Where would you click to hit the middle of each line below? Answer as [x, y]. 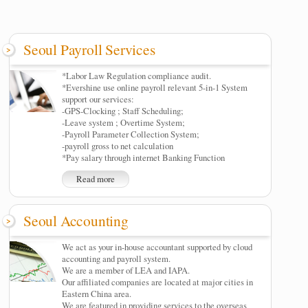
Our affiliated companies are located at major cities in [158, 282]
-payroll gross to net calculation [118, 146]
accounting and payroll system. [117, 259]
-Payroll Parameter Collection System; [131, 134]
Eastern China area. [97, 294]
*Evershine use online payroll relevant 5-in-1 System [155, 88]
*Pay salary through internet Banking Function [144, 158]
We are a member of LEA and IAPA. [126, 271]
